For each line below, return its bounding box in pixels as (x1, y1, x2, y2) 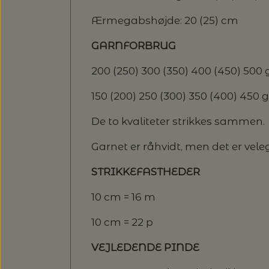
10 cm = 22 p (91, 216, 153, 228)
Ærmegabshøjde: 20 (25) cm (91, 14, 238, 26)
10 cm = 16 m (91, 190, 156, 203)
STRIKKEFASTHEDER (91, 165, 200, 178)
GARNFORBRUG (91, 39, 176, 52)
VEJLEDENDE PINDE (91, 241, 199, 253)
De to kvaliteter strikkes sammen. (91, 115, 265, 127)
